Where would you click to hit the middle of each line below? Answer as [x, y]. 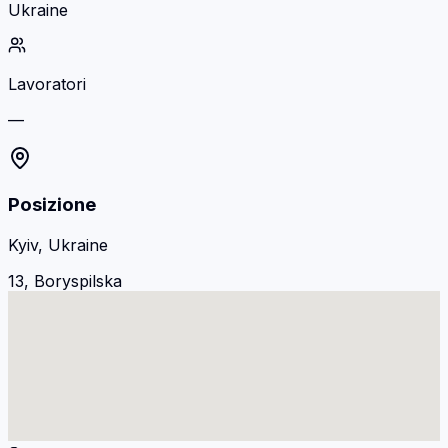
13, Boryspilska [65, 280]
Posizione [52, 204]
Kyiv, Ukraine [58, 244]
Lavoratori [47, 84]
